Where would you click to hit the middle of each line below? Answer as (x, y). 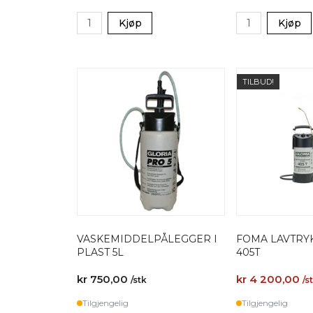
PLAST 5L (100, 252)
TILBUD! (258, 82)
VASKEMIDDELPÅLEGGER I (147, 239)
